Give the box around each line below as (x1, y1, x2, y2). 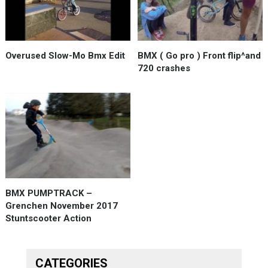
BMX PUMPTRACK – (5, 187, 92, 199)
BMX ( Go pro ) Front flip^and (138, 50, 261, 61)
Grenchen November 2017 (5, 200, 118, 211)
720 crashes (138, 62, 191, 74)
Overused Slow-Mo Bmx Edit (5, 50, 125, 61)
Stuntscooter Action (5, 212, 92, 224)
